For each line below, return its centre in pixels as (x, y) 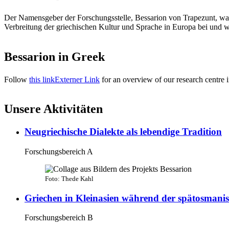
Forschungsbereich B (59, 218)
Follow (17, 79)
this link (42, 79)
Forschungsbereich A (59, 152)
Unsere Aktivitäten (53, 109)
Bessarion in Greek (54, 56)
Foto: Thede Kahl (69, 179)
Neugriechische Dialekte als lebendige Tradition (123, 132)
